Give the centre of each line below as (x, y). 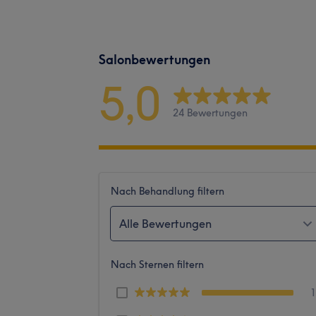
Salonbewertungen (154, 59)
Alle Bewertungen (165, 223)
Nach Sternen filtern (157, 264)
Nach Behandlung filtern (168, 191)
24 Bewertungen (210, 113)
